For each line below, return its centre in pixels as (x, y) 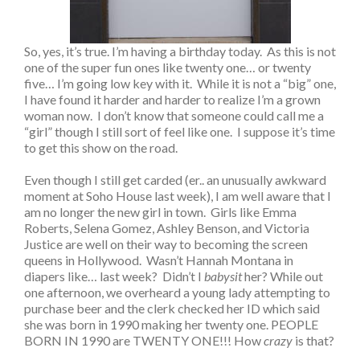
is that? (315, 340)
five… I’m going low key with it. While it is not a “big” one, (180, 83)
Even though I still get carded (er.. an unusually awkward (175, 179)
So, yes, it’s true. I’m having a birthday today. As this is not (180, 51)
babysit (223, 276)
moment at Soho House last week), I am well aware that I (178, 195)
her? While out (282, 276)
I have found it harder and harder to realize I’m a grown (172, 99)
